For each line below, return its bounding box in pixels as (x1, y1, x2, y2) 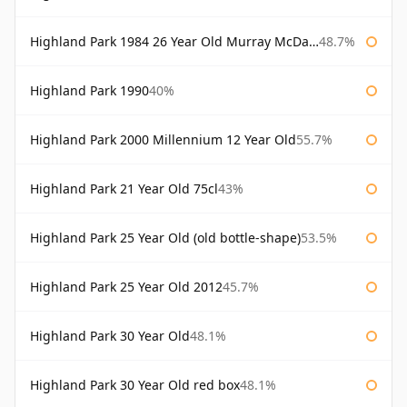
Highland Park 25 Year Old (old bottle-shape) (30, 229, 301, 247)
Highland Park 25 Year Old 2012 (30, 278, 223, 296)
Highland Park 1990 (30, 82, 149, 100)
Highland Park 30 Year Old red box (30, 376, 240, 394)
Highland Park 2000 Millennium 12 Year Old (30, 131, 296, 149)
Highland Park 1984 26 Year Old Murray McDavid (30, 33, 309, 51)
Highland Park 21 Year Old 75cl (30, 180, 218, 198)
